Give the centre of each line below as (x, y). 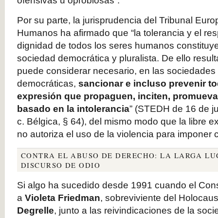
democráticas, (48, 83)
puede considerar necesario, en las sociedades (116, 71)
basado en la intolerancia (73, 109)
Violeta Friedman (63, 198)
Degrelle (36, 210)
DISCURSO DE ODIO (61, 165)
